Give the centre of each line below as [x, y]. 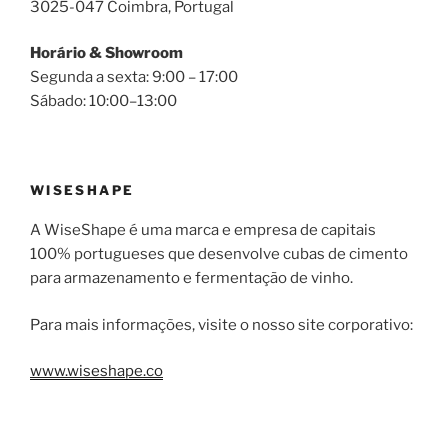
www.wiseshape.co [96, 371]
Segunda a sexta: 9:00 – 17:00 [134, 77]
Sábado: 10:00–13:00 [103, 101]
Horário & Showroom [106, 53]
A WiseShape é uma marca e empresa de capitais [203, 230]
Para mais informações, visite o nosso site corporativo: [221, 324]
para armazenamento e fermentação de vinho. [191, 278]
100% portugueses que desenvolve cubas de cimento [219, 254]
